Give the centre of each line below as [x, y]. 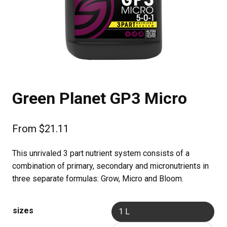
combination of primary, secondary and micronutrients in [110, 166]
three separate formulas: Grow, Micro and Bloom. [98, 178]
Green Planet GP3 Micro [100, 98]
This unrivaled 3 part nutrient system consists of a [101, 153]
